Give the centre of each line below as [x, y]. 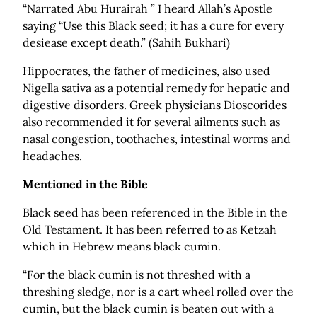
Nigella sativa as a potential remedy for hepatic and [156, 88]
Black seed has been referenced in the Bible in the [155, 213]
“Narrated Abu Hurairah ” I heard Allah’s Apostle [148, 9]
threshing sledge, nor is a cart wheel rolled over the [158, 292]
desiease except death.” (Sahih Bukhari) [126, 43]
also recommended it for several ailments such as [151, 122]
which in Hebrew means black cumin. [122, 247]
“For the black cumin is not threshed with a [137, 275]
